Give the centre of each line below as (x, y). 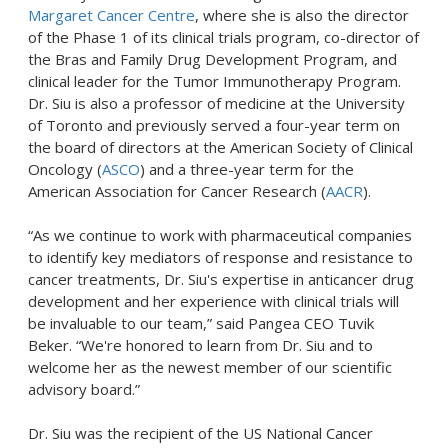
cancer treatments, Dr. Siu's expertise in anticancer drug (221, 279)
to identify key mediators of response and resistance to (220, 257)
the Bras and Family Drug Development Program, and (212, 59)
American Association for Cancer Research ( (177, 191)
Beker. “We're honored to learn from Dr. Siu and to (200, 345)
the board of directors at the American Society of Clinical (220, 147)
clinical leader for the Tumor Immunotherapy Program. (214, 81)
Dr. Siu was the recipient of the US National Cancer (200, 433)
